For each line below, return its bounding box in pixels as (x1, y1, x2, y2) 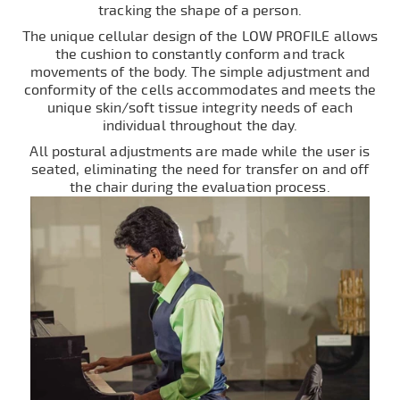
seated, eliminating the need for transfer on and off (30, 160, 370, 179)
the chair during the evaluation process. (70, 178, 330, 196)
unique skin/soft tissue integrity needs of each (47, 98, 353, 117)
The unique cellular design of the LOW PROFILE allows (21, 27, 379, 46)
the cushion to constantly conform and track (54, 45, 346, 63)
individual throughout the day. (102, 116, 298, 135)
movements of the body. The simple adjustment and (29, 62, 371, 81)
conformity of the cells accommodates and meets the (24, 80, 376, 99)
